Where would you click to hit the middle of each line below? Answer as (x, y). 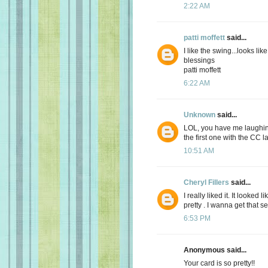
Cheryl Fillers (206, 182)
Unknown (200, 115)
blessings (199, 60)
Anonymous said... (215, 250)
